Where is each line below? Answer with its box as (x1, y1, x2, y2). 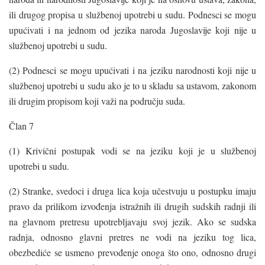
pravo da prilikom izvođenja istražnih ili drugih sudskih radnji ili (9, 199, 256, 212)
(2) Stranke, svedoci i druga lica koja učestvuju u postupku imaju (9, 184, 256, 197)
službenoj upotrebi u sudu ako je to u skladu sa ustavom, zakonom (9, 79, 256, 92)
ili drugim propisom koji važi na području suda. (9, 94, 185, 107)
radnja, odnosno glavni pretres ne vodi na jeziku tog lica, (9, 230, 256, 243)
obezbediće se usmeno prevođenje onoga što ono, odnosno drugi (9, 245, 256, 258)
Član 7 (9, 119, 34, 132)
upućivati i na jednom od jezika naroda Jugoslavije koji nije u (9, 23, 256, 36)
